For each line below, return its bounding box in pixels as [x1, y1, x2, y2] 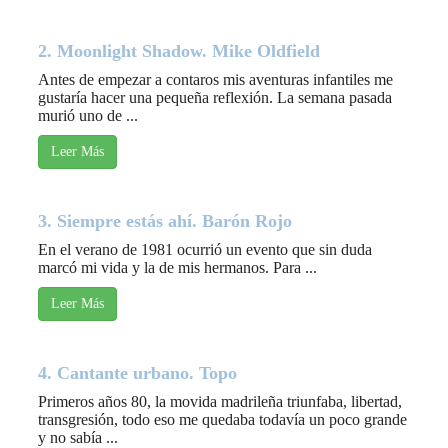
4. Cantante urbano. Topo [38, 363, 237, 384]
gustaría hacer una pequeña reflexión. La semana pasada [38, 89, 392, 107]
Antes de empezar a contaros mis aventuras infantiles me [38, 71, 393, 89]
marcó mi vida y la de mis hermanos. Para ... [38, 259, 317, 277]
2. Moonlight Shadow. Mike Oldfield [38, 41, 320, 62]
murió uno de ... [38, 107, 138, 125]
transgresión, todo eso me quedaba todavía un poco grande [38, 411, 407, 429]
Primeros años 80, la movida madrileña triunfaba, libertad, [38, 393, 402, 411]
